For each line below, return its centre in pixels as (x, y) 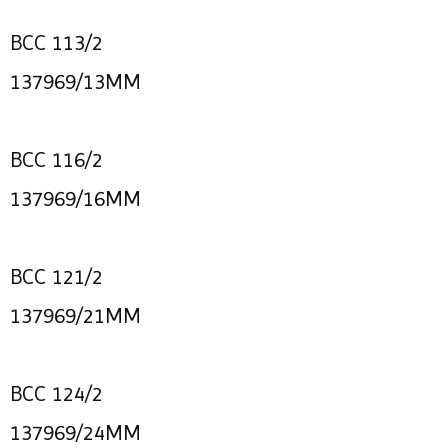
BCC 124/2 (56, 393)
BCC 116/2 (56, 159)
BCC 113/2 (56, 42)
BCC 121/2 (56, 276)
